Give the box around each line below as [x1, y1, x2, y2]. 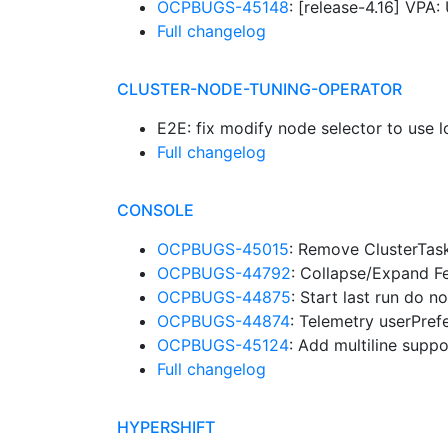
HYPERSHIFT [117, 417, 215, 437]
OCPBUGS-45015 [157, 239, 289, 259]
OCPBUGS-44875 [157, 287, 291, 307]
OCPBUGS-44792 [157, 263, 291, 283]
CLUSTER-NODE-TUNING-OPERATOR [117, 79, 402, 99]
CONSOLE [117, 200, 194, 220]
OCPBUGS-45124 [157, 335, 289, 355]
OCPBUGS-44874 [157, 311, 290, 331]
